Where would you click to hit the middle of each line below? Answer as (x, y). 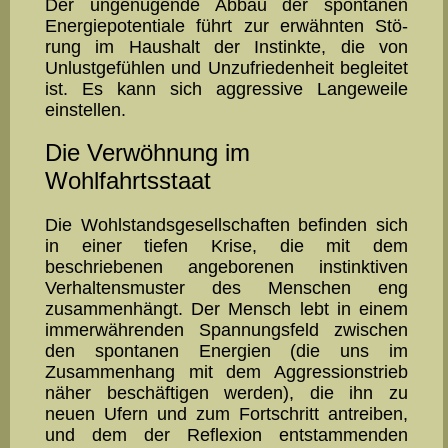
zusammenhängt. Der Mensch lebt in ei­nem (226, 308)
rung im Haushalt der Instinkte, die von (226, 47)
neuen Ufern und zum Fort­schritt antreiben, (226, 413)
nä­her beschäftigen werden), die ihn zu (226, 392)
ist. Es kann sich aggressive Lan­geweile (226, 89)
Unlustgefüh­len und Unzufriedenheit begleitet (226, 68)
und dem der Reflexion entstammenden (226, 434)
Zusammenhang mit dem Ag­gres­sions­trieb (226, 371)
